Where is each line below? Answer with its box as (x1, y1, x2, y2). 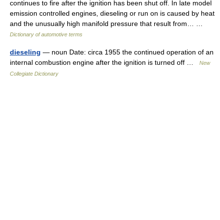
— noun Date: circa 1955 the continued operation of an (41, 48, 214, 56)
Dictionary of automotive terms (10, 31, 82, 37)
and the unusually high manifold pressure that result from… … (10, 20, 207, 27)
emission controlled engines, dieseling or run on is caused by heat (10, 9, 215, 17)
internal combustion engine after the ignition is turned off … (10, 58, 199, 66)
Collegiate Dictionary (10, 71, 58, 77)
